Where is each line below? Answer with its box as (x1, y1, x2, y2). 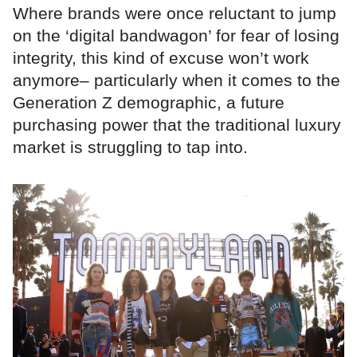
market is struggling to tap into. (13, 137, 248, 156)
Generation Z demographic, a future (13, 92, 284, 112)
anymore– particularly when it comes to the (13, 70, 340, 89)
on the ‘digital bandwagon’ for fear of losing (13, 25, 339, 45)
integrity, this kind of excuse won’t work (13, 48, 309, 67)
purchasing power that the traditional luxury (13, 115, 341, 134)
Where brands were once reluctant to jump (13, 3, 336, 22)
